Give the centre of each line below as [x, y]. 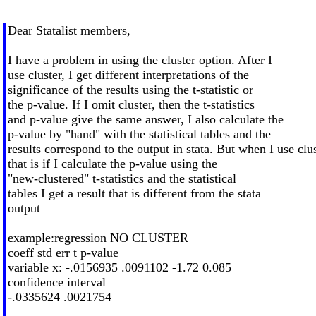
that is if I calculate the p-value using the [112, 163]
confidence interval [56, 282]
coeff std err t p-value [63, 252]
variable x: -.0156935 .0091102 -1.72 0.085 [119, 267]
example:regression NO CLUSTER [98, 237]
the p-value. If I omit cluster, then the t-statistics [131, 104]
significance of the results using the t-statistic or [130, 89]
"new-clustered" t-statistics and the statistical [122, 178]
